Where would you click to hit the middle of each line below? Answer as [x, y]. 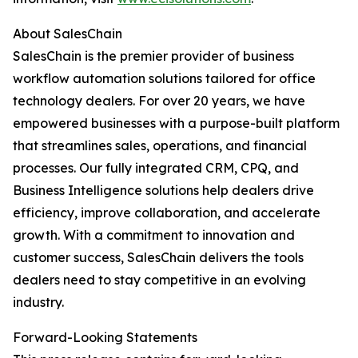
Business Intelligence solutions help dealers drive [163, 191]
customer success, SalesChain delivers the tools [158, 258]
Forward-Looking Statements [105, 338]
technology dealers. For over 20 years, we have [159, 101]
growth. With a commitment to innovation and [154, 235]
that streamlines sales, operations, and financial [160, 146]
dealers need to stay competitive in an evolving [159, 280]
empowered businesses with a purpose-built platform [176, 123]
